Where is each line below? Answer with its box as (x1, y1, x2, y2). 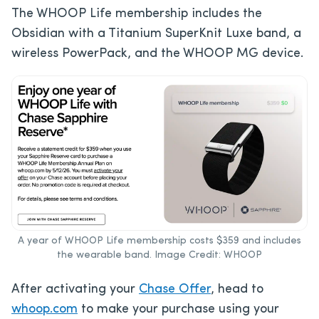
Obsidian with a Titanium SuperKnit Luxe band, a (11, 26, 301, 41)
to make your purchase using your (78, 302, 279, 316)
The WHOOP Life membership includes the (11, 6, 262, 21)
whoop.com (11, 302, 78, 316)
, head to (211, 282, 263, 296)
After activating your (11, 282, 139, 296)
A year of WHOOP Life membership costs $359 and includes (18, 235, 301, 246)
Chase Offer (139, 282, 211, 296)
